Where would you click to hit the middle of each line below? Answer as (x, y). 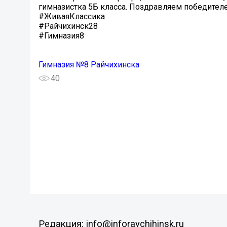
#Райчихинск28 (68, 26)
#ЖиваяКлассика (72, 17)
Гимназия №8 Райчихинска (89, 65)
